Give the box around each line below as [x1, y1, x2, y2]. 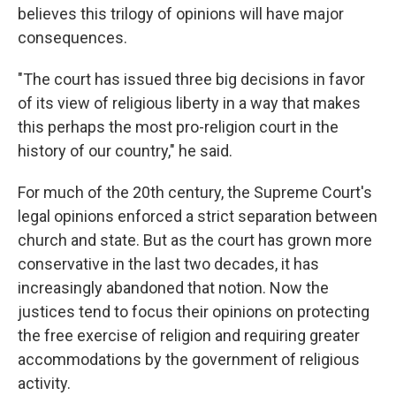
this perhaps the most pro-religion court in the [18, 118, 339, 136]
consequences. [18, 28, 127, 47]
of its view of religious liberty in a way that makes [18, 94, 361, 112]
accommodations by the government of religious [18, 350, 360, 369]
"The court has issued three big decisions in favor [18, 70, 365, 88]
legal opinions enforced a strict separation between [18, 207, 377, 225]
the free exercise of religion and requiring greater [18, 326, 360, 345]
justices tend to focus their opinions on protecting [18, 302, 369, 321]
